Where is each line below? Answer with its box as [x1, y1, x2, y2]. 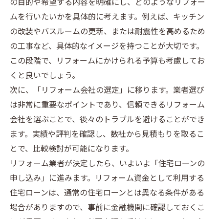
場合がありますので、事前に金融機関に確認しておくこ [10, 201, 205, 215]
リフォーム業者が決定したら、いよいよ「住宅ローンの [10, 157, 205, 171]
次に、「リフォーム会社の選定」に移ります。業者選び [10, 84, 204, 97]
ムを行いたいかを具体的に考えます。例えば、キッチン [10, 11, 204, 24]
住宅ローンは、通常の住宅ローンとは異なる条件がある [10, 187, 204, 200]
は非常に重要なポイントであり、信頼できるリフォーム [10, 99, 205, 112]
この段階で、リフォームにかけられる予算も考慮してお [10, 55, 205, 68]
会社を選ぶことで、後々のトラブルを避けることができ [10, 113, 205, 127]
